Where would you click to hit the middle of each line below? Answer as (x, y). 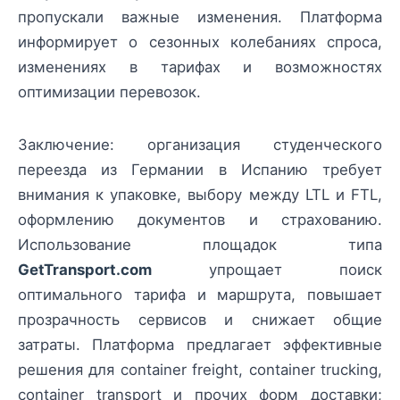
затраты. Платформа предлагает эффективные (200, 344)
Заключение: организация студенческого (200, 144)
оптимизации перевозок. (109, 92)
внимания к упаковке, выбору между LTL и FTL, (200, 194)
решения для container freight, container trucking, (200, 369)
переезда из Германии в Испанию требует (200, 169)
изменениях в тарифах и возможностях (200, 67)
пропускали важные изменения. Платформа (200, 17)
